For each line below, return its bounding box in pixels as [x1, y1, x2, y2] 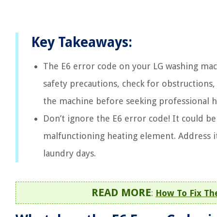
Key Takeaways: [31, 34, 132, 50]
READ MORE [92, 186, 151, 199]
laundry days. [43, 148, 96, 158]
